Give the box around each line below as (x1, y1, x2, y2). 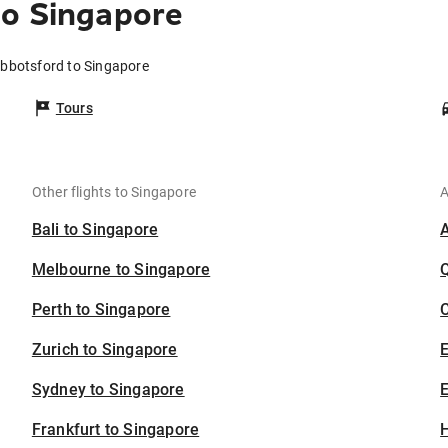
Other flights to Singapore (31, 184, 197, 201)
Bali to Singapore (31, 220, 159, 240)
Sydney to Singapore (31, 380, 185, 400)
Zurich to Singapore (31, 340, 178, 360)
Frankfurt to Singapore (31, 420, 200, 440)
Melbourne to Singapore (31, 260, 211, 280)
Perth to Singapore (31, 300, 171, 320)
